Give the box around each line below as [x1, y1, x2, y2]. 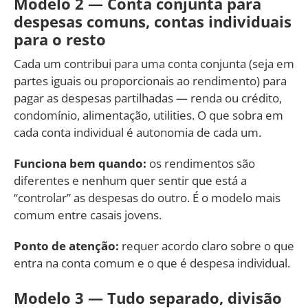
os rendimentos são [146, 155, 255, 171]
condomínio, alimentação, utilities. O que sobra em [14, 107, 283, 123]
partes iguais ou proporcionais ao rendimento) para [14, 72, 287, 89]
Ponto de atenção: [14, 237, 119, 254]
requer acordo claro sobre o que [119, 237, 294, 254]
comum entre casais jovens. [14, 206, 162, 223]
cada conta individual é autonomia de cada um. [14, 124, 261, 140]
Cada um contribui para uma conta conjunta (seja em [14, 55, 294, 71]
